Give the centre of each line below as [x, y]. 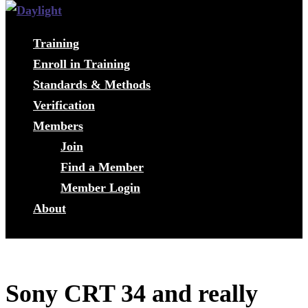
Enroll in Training [81, 64]
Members [58, 126]
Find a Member [102, 167]
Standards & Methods [92, 85]
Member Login [100, 188]
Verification [64, 105]
